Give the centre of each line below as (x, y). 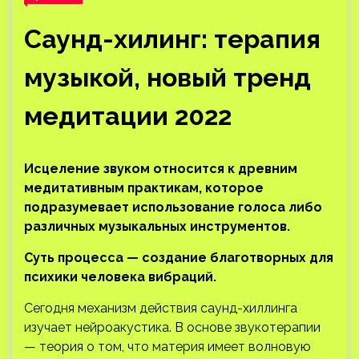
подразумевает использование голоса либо (173, 207)
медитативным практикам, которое (144, 188)
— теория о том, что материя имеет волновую (167, 347)
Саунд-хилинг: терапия (172, 39)
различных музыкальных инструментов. (160, 226)
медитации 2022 (128, 116)
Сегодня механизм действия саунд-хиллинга (161, 308)
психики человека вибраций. (120, 277)
